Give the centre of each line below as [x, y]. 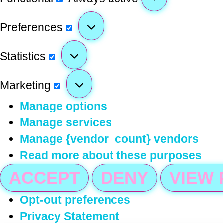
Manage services [66, 123]
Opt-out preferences [75, 200]
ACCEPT [44, 178]
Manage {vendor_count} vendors [109, 139]
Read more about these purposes [111, 156]
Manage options [63, 106]
